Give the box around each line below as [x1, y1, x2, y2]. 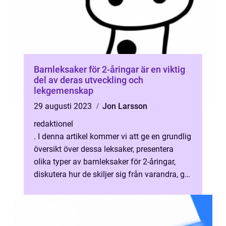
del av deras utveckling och [34, 75, 143, 85]
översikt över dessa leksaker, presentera [34, 144, 174, 154]
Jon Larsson [102, 101, 147, 111]
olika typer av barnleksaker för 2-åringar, [34, 157, 176, 166]
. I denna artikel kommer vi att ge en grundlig [34, 132, 191, 141]
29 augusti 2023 [34, 101, 94, 111]
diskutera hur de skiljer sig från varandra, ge [34, 169, 189, 179]
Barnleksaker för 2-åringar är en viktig [34, 64, 185, 75]
